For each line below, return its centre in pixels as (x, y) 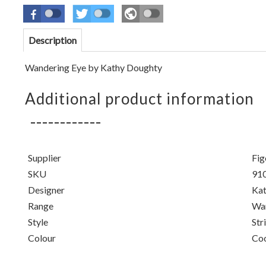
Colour (42, 238)
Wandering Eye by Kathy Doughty (93, 67)
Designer (46, 190)
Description (52, 40)
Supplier (44, 158)
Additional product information (139, 99)
